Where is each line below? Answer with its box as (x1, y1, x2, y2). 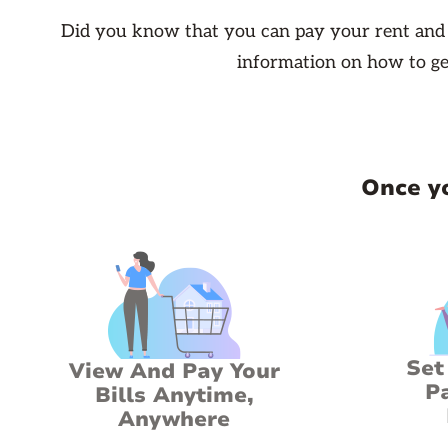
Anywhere (118, 405, 230, 433)
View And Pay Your (68, 357, 280, 385)
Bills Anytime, (94, 381, 254, 409)
